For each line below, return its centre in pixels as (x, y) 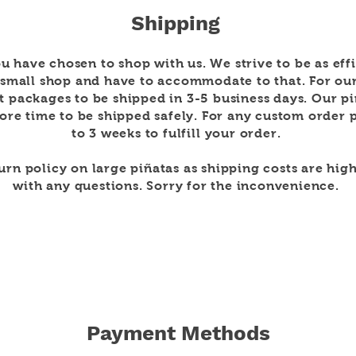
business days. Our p (281, 98)
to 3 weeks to (117, 133)
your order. (243, 133)
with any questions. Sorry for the (125, 186)
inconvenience (286, 186)
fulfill (182, 133)
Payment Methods (178, 333)
